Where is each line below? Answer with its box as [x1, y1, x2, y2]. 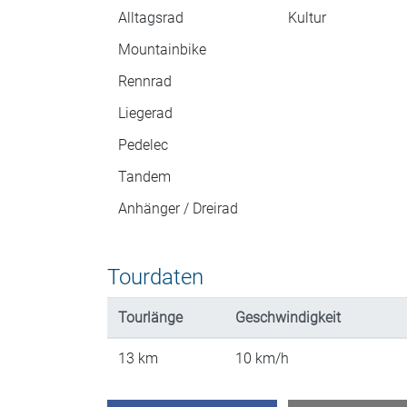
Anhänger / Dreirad [118, 200, 238, 218]
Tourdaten [107, 264, 203, 291]
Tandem [118, 168, 171, 186]
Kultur [288, 9, 326, 27]
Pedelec [118, 136, 168, 154]
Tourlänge [118, 309, 183, 327]
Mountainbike [118, 41, 206, 59]
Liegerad [118, 104, 173, 123]
